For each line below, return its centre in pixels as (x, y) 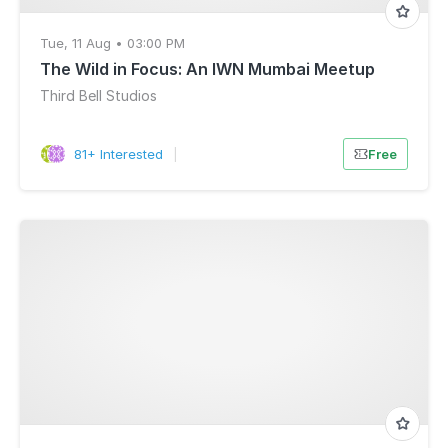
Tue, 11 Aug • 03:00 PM (112, 43)
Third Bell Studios (98, 95)
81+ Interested (118, 154)
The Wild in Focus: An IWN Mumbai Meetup (207, 69)
